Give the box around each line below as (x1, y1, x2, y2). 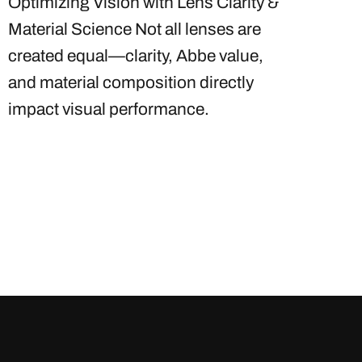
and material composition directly (7, 74, 254, 92)
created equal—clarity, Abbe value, (7, 47, 263, 65)
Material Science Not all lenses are (7, 20, 261, 39)
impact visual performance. (7, 100, 213, 119)
